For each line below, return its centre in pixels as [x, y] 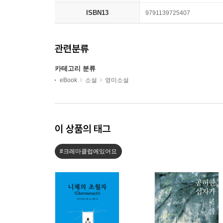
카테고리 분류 [75, 69]
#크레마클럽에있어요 [88, 152]
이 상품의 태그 [83, 129]
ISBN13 [97, 13]
